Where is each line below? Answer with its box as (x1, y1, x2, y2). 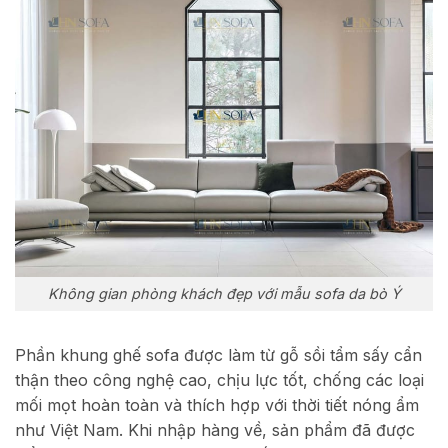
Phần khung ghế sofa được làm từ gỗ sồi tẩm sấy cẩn (15, 345, 422, 366)
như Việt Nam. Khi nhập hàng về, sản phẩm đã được (15, 420, 415, 441)
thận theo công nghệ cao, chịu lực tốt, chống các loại (15, 370, 424, 391)
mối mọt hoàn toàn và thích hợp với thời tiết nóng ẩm (15, 395, 419, 416)
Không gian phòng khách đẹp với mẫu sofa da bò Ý (47, 285, 401, 303)
